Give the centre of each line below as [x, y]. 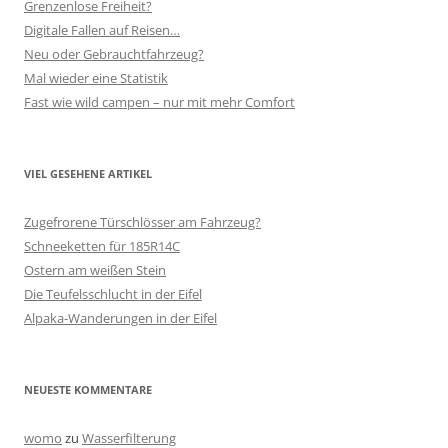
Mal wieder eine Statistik [96, 77]
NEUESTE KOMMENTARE [88, 389]
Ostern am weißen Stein [95, 269]
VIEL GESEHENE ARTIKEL [88, 173]
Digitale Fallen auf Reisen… [102, 29]
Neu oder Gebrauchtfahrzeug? [114, 53]
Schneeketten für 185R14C [102, 245]
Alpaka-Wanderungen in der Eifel [120, 317]
